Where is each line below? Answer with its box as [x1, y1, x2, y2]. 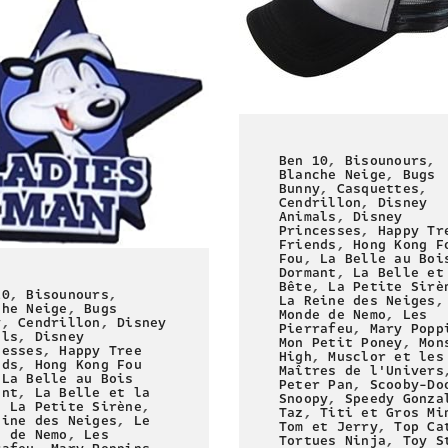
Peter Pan [279, 374, 354, 395]
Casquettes [336, 178, 420, 199]
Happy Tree [59, 341, 142, 362]
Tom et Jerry [279, 416, 378, 437]
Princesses [279, 220, 362, 241]
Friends [279, 234, 337, 255]
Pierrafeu [279, 318, 354, 339]
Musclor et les [328, 346, 444, 367]
